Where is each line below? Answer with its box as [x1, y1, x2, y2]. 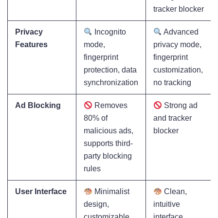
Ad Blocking [15, 101, 61, 110]
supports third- [84, 139, 133, 148]
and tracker [153, 114, 192, 123]
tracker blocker [153, 5, 204, 14]
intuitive [153, 200, 180, 209]
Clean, [162, 187, 187, 196]
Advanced [162, 28, 199, 36]
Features [15, 40, 48, 49]
